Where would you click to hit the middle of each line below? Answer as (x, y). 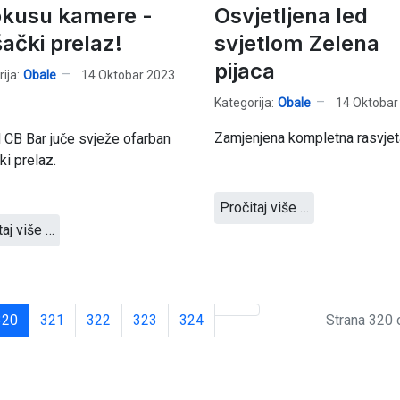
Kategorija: (244, 102)
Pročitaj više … (264, 208)
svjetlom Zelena (296, 43)
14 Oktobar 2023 (128, 75)
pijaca (244, 71)
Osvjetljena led (291, 16)
